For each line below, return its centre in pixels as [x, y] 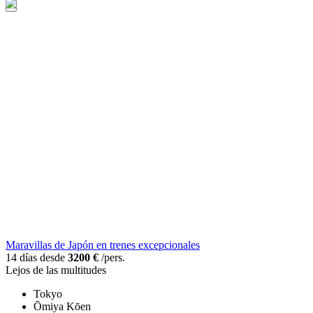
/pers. [112, 257]
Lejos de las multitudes [56, 270]
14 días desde [37, 257]
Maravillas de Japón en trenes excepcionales [103, 245]
